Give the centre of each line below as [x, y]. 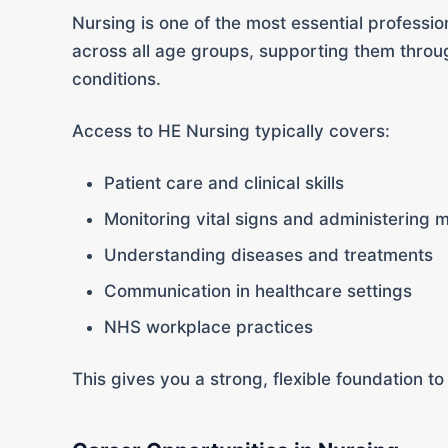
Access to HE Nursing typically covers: [231, 130]
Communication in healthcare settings [258, 290]
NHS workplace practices [208, 326]
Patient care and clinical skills [224, 182]
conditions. [116, 78]
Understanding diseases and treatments [268, 254]
